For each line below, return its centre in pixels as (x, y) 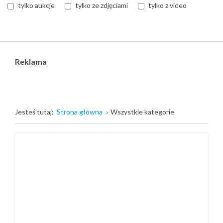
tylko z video (167, 5)
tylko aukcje (36, 5)
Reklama (31, 61)
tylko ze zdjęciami (102, 5)
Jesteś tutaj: (36, 112)
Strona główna (80, 112)
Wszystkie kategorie (142, 112)
